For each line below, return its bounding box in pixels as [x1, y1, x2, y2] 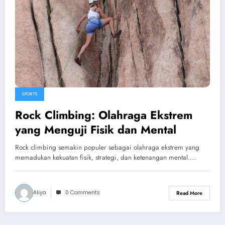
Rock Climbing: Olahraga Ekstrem [15, 107, 192, 124]
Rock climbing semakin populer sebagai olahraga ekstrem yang [15, 143, 199, 153]
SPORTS [22, 91, 37, 97]
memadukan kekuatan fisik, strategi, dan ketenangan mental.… [15, 153, 196, 163]
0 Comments [65, 189, 100, 197]
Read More [176, 189, 202, 197]
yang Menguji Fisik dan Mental [15, 122, 176, 138]
